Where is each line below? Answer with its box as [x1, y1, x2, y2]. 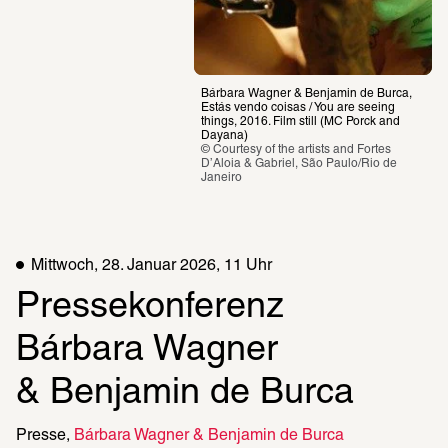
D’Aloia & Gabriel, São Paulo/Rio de [201, 158, 398, 170]
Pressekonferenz [16, 291, 294, 325]
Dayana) [201, 130, 249, 142]
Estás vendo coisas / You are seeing [201, 102, 396, 114]
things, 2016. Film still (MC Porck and [201, 116, 401, 128]
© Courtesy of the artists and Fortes [201, 144, 392, 156]
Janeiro [201, 172, 243, 184]
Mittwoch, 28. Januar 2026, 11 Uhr [31, 259, 273, 274]
